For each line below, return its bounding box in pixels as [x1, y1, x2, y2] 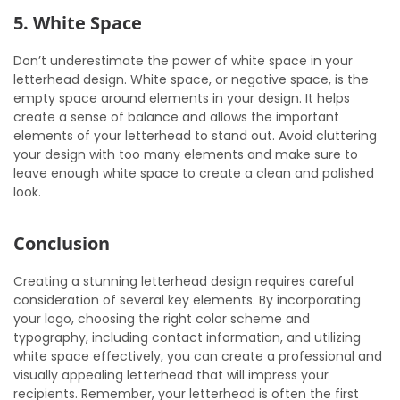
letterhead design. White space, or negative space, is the [13, 71, 369, 88]
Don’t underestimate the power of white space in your [13, 52, 353, 70]
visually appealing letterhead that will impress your [13, 366, 329, 384]
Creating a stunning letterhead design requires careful [13, 272, 354, 290]
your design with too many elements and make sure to [13, 146, 358, 163]
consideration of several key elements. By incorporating [13, 291, 361, 309]
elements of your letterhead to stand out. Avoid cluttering [13, 127, 377, 145]
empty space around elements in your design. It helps [13, 89, 350, 107]
